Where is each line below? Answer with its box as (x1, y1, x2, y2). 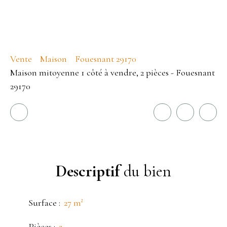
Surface (28, 197, 57, 208)
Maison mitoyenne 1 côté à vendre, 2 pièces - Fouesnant (10, 66, 215, 78)
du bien (120, 161, 171, 181)
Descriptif (56, 161, 120, 181)
